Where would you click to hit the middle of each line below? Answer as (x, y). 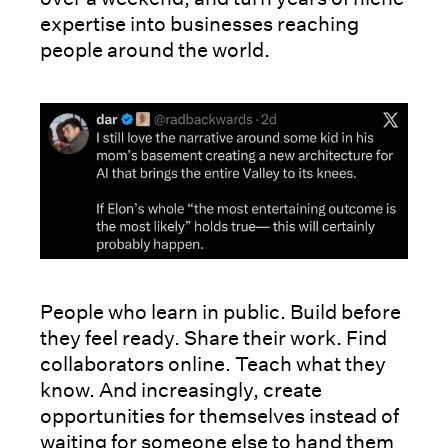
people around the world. (155, 50)
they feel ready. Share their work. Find (213, 337)
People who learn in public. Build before (220, 311)
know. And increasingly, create (181, 389)
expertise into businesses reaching (199, 24)
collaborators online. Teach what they (213, 363)
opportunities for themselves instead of (219, 415)
